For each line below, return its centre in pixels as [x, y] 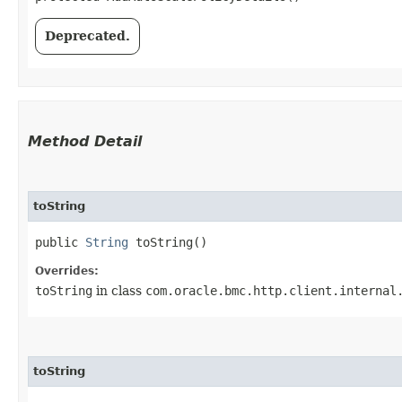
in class [119, 290]
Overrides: [67, 271]
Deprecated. [87, 35]
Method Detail [85, 141]
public [60, 242]
